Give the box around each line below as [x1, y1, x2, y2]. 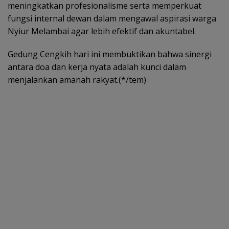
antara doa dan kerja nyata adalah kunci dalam [8, 61, 186, 73]
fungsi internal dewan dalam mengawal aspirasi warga [8, 12, 216, 24]
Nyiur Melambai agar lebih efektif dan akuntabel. [8, 25, 196, 37]
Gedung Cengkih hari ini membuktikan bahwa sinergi [8, 48, 212, 60]
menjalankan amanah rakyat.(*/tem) [8, 74, 146, 85]
